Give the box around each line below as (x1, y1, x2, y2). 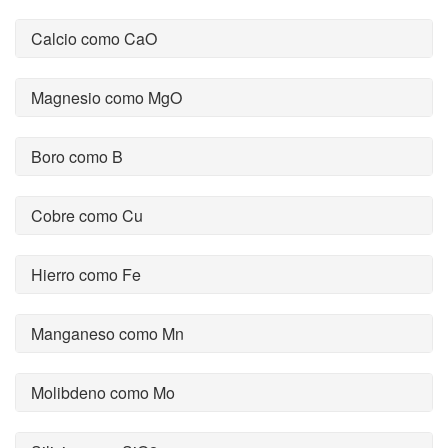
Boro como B (31, 145, 123, 168)
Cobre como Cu (31, 204, 143, 227)
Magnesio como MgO (31, 86, 182, 109)
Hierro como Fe (31, 263, 141, 286)
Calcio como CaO (31, 27, 157, 50)
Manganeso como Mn (31, 322, 184, 345)
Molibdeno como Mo (31, 381, 175, 404)
